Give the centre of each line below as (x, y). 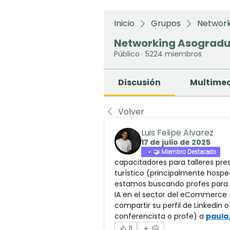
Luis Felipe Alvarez (177, 133)
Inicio (124, 23)
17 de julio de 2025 (176, 142)
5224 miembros (174, 54)
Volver (131, 112)
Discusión (140, 82)
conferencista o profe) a (160, 216)
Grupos (166, 23)
